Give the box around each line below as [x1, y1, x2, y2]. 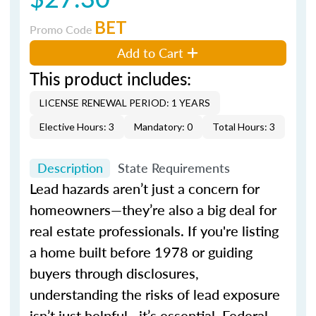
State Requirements [117, 159, 230, 177]
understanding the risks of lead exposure [30, 284, 280, 304]
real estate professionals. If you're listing [30, 221, 279, 241]
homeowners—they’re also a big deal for [30, 200, 276, 219]
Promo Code [30, 20, 95, 37]
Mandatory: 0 [134, 120, 193, 133]
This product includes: [30, 66, 191, 90]
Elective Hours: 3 [39, 120, 114, 133]
